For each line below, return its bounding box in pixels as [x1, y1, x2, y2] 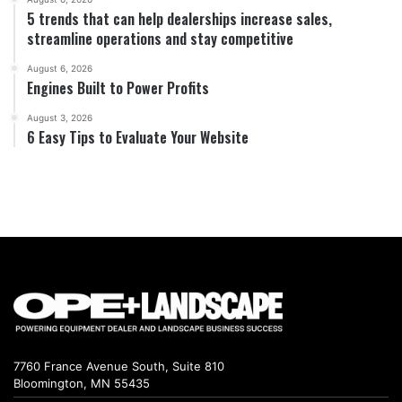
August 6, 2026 [27, 63, 92, 74]
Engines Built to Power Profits [27, 77, 209, 100]
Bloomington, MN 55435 [13, 375, 150, 390]
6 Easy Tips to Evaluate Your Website [27, 127, 249, 149]
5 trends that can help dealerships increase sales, [27, 8, 332, 31]
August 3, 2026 [27, 112, 92, 124]
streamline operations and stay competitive [27, 28, 293, 50]
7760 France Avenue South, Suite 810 [13, 358, 224, 373]
